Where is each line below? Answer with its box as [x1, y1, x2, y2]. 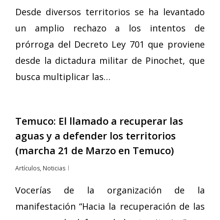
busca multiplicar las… [15, 71, 111, 83]
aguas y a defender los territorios [15, 129, 176, 143]
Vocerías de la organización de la [15, 184, 205, 196]
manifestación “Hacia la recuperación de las [15, 200, 205, 213]
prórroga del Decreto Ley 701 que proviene [15, 38, 205, 51]
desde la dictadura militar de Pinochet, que [15, 55, 205, 67]
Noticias [43, 164, 66, 173]
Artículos [15, 164, 40, 173]
